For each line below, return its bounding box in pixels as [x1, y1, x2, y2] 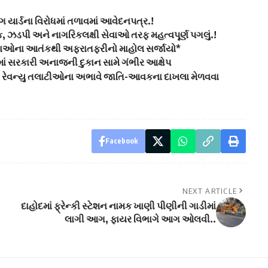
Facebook [105, 136, 138, 145]
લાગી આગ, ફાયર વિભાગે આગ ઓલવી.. [64, 212, 216, 225]
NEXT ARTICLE [182, 185, 237, 196]
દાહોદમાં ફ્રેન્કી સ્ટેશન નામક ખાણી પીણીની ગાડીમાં [20, 199, 216, 212]
